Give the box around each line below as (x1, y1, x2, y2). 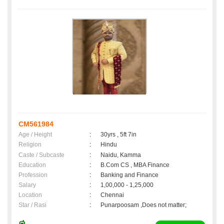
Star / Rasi (18, 201, 46, 209)
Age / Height (18, 131, 52, 138)
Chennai (100, 191, 127, 199)
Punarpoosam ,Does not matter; (100, 201, 186, 209)
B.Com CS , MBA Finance (100, 161, 169, 169)
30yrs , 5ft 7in (100, 131, 136, 138)
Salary (18, 181, 36, 189)
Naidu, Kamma (100, 151, 141, 159)
